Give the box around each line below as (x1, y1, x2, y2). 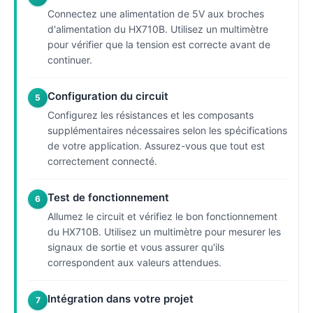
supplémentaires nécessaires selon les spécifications (48, 124, 287, 136)
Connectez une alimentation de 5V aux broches (48, 7, 264, 20)
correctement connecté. (48, 154, 157, 167)
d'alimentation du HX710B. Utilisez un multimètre (48, 22, 268, 35)
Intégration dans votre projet (48, 291, 194, 305)
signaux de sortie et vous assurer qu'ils (48, 240, 224, 253)
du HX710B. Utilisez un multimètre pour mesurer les (48, 225, 281, 238)
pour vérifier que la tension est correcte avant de (48, 38, 270, 50)
